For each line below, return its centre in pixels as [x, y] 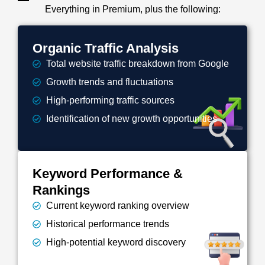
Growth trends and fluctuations [109, 82]
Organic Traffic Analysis [106, 48]
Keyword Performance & [108, 174]
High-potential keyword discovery [116, 243]
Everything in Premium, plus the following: [132, 9]
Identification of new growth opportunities [131, 118]
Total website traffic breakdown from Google [137, 63]
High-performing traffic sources [110, 100]
